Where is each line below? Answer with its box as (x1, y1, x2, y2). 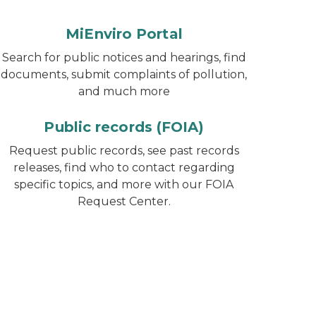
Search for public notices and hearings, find (1, 51, 246, 64)
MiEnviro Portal (66, 25, 183, 42)
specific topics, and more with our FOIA (14, 178, 234, 191)
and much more (78, 85, 170, 98)
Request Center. (77, 195, 171, 208)
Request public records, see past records (8, 144, 239, 157)
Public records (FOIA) (44, 119, 205, 135)
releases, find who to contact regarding (13, 161, 235, 174)
